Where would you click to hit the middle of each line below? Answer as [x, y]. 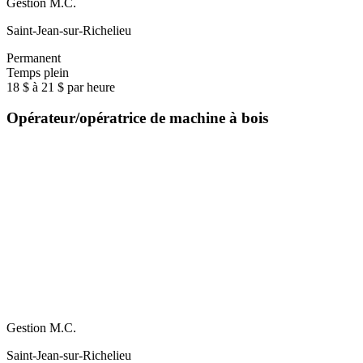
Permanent [34, 58]
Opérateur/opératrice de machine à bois [137, 118]
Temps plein [38, 72]
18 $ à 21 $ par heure [61, 87]
